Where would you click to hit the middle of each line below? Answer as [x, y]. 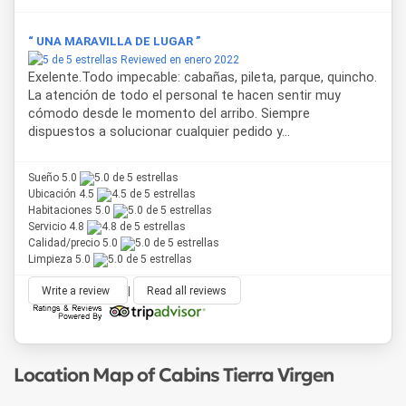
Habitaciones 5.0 [71, 211]
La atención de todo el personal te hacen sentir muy [184, 95]
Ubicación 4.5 [63, 194]
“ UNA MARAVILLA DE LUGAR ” [114, 41]
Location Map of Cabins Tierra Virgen [174, 376]
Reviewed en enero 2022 [179, 59]
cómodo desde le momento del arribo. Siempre [169, 113]
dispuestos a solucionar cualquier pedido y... [159, 131]
